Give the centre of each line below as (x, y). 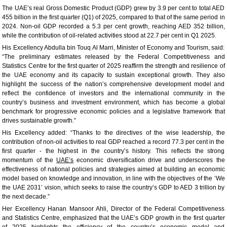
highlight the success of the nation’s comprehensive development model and (113, 84)
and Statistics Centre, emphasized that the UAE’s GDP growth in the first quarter (113, 218)
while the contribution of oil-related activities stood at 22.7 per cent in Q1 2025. (109, 35)
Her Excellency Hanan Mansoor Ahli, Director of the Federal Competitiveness (113, 209)
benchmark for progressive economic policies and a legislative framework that (113, 111)
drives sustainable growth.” (39, 120)
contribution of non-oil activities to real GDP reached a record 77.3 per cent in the (113, 142)
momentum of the (29, 160)
